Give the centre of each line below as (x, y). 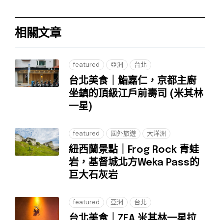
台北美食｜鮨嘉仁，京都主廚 (133, 82)
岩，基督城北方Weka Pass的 (134, 163)
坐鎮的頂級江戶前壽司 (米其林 (136, 94)
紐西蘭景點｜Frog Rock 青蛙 (134, 150)
